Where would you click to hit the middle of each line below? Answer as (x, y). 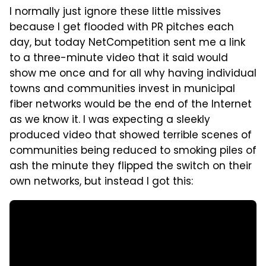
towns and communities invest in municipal (122, 89)
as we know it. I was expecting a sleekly (110, 120)
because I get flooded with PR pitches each (122, 28)
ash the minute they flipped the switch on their (131, 167)
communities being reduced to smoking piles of (133, 151)
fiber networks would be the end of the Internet (131, 105)
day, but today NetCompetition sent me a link (127, 43)
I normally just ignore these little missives (115, 12)
